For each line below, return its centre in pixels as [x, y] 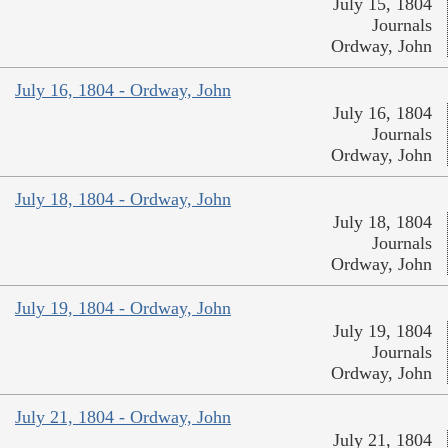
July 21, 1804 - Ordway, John [123, 416]
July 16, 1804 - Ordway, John [123, 89]
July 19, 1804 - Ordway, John [123, 307]
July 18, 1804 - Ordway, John [123, 198]
